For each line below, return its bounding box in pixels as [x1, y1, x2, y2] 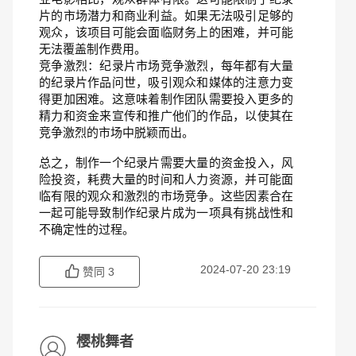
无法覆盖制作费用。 [39, 42, 146, 56]
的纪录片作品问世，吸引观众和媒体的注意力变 [39, 75, 293, 89]
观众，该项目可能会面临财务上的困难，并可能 [39, 25, 293, 39]
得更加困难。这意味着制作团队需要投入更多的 [39, 92, 293, 106]
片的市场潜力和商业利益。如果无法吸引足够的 [39, 9, 293, 22]
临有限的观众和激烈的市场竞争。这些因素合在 [39, 189, 293, 203]
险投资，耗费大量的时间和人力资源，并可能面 [39, 172, 293, 186]
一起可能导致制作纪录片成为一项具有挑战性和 [39, 206, 293, 219]
